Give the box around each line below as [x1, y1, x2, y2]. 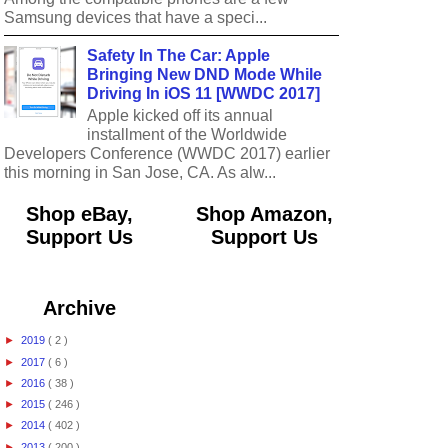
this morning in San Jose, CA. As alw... [4, 163, 276, 181]
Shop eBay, [26, 202, 133, 225]
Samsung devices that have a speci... [4, 9, 267, 27]
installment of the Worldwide [87, 125, 288, 143]
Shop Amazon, [195, 202, 333, 225]
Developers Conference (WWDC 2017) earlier [4, 144, 330, 162]
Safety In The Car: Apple [87, 46, 271, 64]
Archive [43, 296, 116, 319]
